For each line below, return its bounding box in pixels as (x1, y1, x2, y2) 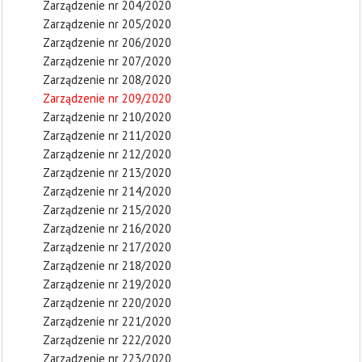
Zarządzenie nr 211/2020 (43, 128, 171, 143)
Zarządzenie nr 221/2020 (43, 314, 171, 329)
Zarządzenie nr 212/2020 (43, 146, 171, 162)
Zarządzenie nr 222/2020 (43, 332, 171, 347)
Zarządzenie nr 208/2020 (43, 72, 171, 87)
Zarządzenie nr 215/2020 (43, 202, 171, 217)
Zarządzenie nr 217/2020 (43, 239, 171, 255)
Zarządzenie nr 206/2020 (43, 35, 171, 50)
